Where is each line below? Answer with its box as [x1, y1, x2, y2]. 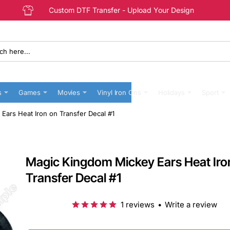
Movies [57, 88, 81, 97]
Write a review [165, 200, 217, 209]
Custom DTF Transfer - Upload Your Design [49, 6, 194, 14]
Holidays [158, 88, 185, 97]
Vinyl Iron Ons [97, 88, 141, 97]
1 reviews [121, 200, 155, 209]
